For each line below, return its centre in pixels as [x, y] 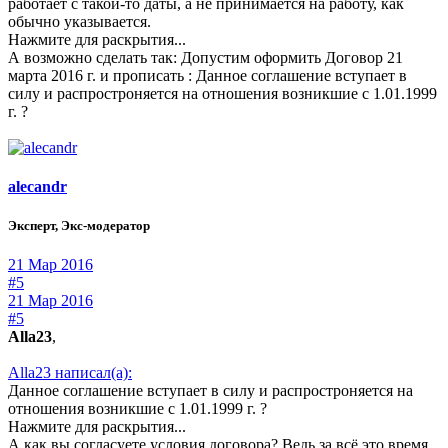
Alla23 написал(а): [70, 373]
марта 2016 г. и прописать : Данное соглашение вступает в [207, 75]
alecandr [37, 187]
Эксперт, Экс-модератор [79, 226]
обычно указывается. [79, 21]
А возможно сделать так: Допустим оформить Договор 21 [205, 57]
